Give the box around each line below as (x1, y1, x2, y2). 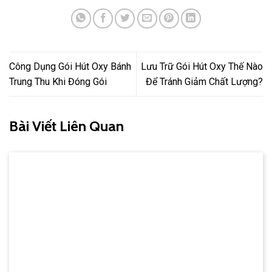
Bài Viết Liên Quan (9, 117, 124, 135)
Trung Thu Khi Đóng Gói (9, 75, 107, 87)
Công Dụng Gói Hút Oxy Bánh (9, 60, 131, 72)
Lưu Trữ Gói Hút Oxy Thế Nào (141, 60, 263, 72)
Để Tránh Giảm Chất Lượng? (146, 75, 263, 87)
